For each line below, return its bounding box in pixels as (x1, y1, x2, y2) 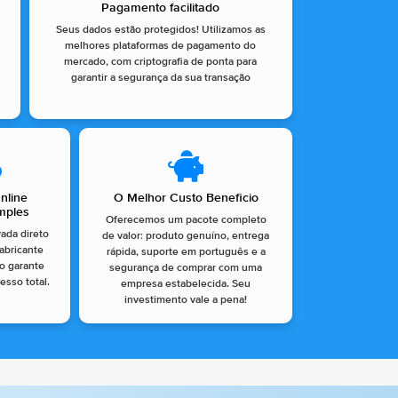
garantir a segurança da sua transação (70, 73, 251, 84)
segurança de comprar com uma (109, 263, 263, 275)
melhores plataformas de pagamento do (65, 41, 257, 52)
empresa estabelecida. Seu (121, 279, 251, 291)
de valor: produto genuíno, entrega (102, 231, 270, 243)
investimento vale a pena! (124, 295, 248, 306)
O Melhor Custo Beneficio (113, 192, 259, 205)
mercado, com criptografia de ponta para (64, 57, 258, 68)
